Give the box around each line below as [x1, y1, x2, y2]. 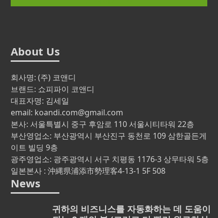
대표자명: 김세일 [11, 95, 70, 106]
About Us [11, 43, 60, 58]
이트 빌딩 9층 [11, 142, 58, 153]
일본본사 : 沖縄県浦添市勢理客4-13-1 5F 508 [11, 165, 166, 176]
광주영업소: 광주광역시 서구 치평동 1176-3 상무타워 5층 [11, 153, 209, 164]
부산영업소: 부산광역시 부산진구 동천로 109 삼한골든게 [11, 130, 207, 141]
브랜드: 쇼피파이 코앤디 [11, 83, 95, 94]
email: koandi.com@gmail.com [11, 107, 124, 118]
